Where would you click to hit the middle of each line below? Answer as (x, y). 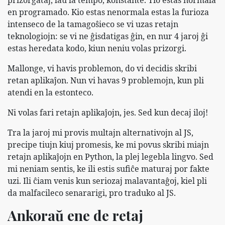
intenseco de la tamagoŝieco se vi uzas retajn (93, 24)
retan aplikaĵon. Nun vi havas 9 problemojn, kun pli (106, 80)
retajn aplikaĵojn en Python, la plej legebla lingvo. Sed (110, 156)
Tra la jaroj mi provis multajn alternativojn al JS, (100, 132)
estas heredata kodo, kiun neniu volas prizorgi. (97, 48)
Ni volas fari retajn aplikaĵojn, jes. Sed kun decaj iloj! (108, 112)
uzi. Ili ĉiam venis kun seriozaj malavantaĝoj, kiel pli (107, 181)
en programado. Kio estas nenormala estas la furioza (108, 12)
